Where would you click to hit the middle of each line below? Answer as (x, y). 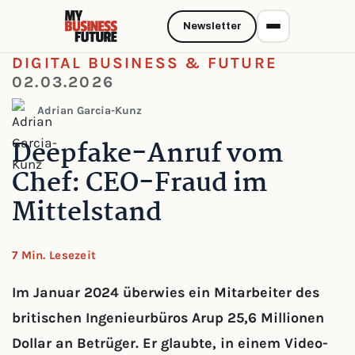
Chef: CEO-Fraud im (139, 184)
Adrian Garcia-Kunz (90, 111)
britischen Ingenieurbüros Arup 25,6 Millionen (168, 318)
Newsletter (212, 26)
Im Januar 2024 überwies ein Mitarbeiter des (166, 292)
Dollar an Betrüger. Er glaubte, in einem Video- (170, 343)
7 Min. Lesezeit (54, 256)
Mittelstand (87, 214)
